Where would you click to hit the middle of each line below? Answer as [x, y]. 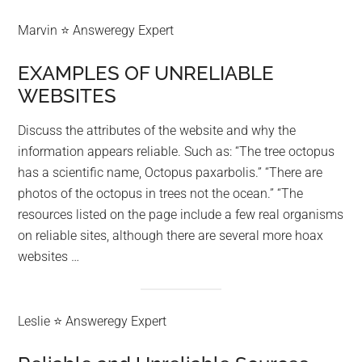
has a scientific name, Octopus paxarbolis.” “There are [170, 172]
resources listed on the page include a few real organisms [181, 214]
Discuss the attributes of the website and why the [157, 130]
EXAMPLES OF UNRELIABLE [146, 73]
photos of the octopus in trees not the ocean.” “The [161, 193]
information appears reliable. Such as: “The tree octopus [177, 151]
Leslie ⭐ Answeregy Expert [93, 322]
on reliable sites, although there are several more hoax [171, 235]
